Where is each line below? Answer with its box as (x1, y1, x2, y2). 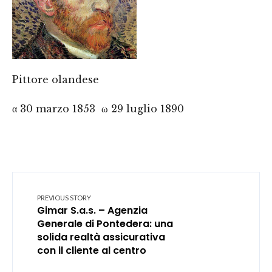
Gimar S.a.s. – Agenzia (37, 203, 148, 217)
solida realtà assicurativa (37, 230, 165, 244)
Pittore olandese (12, 73, 99, 86)
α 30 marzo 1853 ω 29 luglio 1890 (12, 103, 184, 115)
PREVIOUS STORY (37, 194, 91, 202)
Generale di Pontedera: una (37, 217, 173, 231)
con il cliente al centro (37, 243, 146, 257)
